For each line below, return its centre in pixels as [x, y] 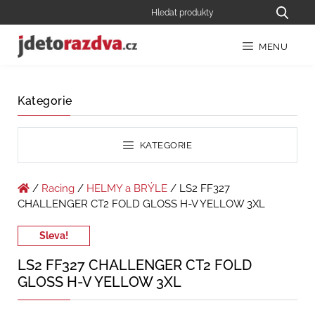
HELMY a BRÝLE [127, 189]
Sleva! [54, 236]
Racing [58, 189]
